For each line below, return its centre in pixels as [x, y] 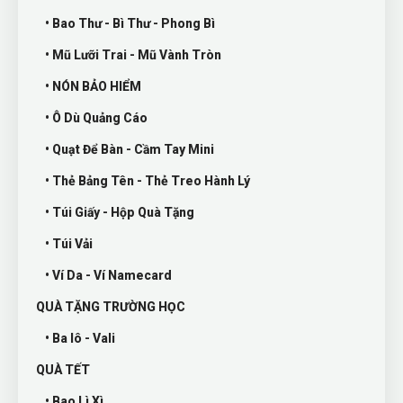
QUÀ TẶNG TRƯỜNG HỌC [111, 307]
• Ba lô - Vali [80, 338]
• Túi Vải [69, 244]
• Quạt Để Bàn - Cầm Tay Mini [130, 149]
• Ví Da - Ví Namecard [108, 275]
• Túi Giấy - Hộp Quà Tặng [120, 212]
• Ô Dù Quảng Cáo [96, 118]
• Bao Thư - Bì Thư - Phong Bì [130, 23]
